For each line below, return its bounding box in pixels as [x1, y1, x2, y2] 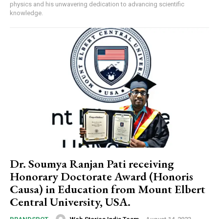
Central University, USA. [10, 194, 131, 210]
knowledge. [10, 9, 43, 17]
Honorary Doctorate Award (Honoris [10, 169, 193, 184]
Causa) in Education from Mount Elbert [10, 181, 205, 197]
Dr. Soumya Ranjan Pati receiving [10, 156, 174, 172]
